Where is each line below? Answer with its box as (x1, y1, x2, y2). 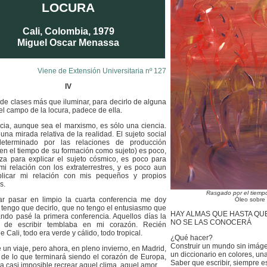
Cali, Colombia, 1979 (22, 25, 114, 36)
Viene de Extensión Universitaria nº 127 (38, 67, 166, 75)
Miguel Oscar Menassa (17, 36, 119, 48)
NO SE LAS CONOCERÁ (170, 218, 252, 226)
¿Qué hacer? (170, 234, 213, 242)
